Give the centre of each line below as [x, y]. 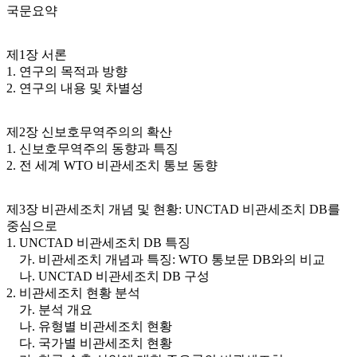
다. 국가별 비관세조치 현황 [89, 343]
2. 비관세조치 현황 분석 [73, 293]
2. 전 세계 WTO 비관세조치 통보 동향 [112, 166]
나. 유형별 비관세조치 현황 [89, 327]
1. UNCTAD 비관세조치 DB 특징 [98, 243]
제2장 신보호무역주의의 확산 [89, 132]
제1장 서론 [37, 55]
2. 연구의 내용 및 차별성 [75, 88]
